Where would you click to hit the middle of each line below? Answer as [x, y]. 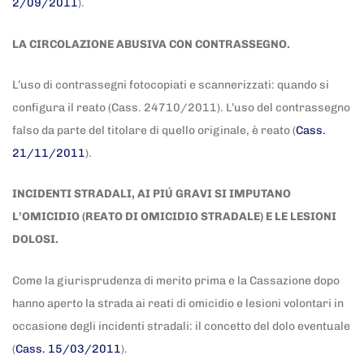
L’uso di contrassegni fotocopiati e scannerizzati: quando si [171, 84]
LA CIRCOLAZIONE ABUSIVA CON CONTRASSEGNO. [152, 44]
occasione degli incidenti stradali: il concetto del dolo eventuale [181, 326]
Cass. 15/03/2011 [68, 349]
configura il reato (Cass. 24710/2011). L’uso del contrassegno [181, 107]
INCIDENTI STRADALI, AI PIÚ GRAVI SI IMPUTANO [152, 194]
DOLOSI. [35, 240]
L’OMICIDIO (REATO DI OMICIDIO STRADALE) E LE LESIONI [174, 217]
